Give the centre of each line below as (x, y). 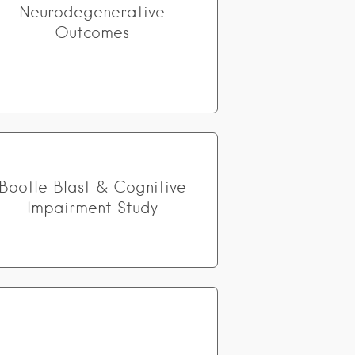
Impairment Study (92, 208)
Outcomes (92, 32)
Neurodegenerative (92, 12)
